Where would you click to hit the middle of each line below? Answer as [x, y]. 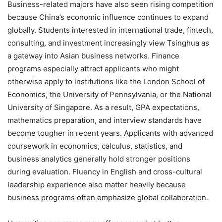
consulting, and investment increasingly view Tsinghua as [108, 43]
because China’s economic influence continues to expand [108, 17]
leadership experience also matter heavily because [97, 184]
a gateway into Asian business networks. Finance [93, 55]
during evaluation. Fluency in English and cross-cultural [105, 171]
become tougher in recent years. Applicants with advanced [110, 133]
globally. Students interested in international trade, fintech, [110, 30]
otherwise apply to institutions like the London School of [106, 81]
